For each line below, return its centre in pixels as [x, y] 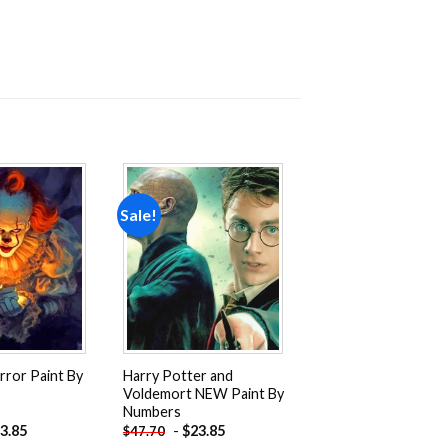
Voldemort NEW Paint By [203, 393]
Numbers [151, 411]
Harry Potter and [177, 375]
